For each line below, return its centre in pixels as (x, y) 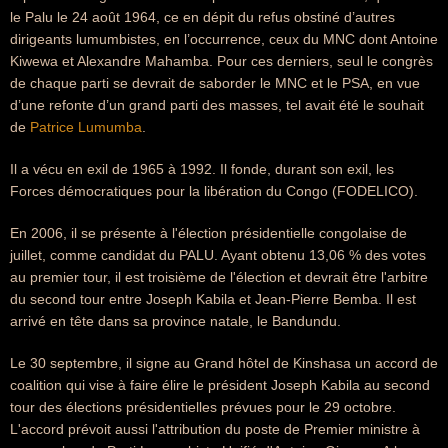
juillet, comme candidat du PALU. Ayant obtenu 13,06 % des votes (218, 255)
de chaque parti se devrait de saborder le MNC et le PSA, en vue (215, 83)
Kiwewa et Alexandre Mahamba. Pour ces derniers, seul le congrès (221, 61)
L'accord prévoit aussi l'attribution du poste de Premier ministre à (215, 429)
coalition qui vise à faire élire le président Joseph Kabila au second (220, 385)
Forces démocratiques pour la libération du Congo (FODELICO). (214, 191)
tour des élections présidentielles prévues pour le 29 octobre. (203, 407)
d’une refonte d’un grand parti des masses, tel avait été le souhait (217, 105)
